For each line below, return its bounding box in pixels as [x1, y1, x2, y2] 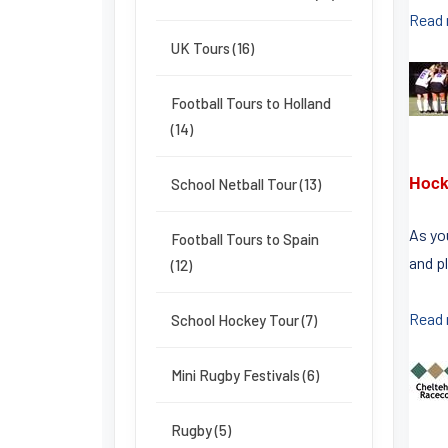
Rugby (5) [171, 421, 231, 439]
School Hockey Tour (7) [171, 311, 317, 329]
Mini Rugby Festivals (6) [171, 366, 319, 384]
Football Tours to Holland [171, 94, 331, 112]
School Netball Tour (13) [171, 175, 321, 193]
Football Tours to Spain [171, 230, 319, 248]
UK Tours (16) [171, 39, 254, 57]
